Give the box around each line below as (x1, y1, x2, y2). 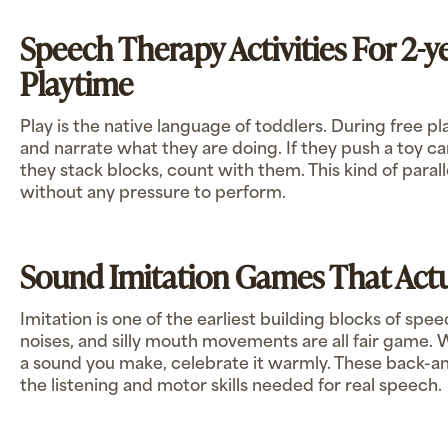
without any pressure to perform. (20, 186, 286, 203)
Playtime (20, 61, 133, 107)
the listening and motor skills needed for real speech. (20, 379, 442, 396)
